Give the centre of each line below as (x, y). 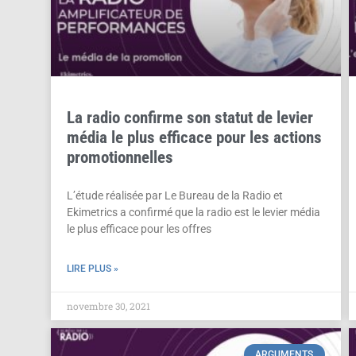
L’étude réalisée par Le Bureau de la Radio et (174, 196)
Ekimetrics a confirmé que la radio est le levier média (193, 213)
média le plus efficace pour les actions (194, 138)
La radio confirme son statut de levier (190, 118)
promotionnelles (120, 158)
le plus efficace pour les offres (139, 229)
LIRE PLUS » (92, 269)
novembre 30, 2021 (108, 306)
